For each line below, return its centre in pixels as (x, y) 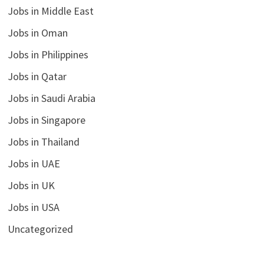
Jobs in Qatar (37, 77)
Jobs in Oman (37, 33)
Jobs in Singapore (46, 120)
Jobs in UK (31, 186)
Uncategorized (40, 229)
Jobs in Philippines (48, 55)
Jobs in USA (33, 207)
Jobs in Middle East (50, 11)
